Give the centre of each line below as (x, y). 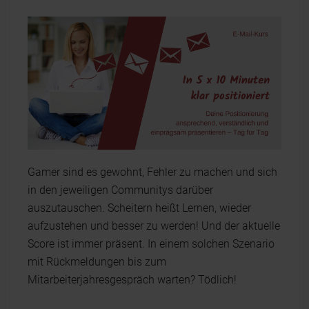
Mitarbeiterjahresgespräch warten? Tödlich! (132, 279)
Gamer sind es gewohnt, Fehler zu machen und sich (152, 172)
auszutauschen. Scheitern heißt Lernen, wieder (139, 208)
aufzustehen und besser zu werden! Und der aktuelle (154, 226)
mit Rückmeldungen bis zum (97, 261)
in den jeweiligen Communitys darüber (120, 190)
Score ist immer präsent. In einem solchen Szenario (151, 243)
